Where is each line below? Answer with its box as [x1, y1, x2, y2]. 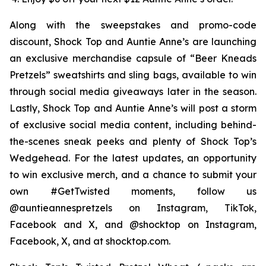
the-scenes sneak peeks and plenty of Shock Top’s [9, 135, 256, 147]
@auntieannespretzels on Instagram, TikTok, [9, 201, 256, 214]
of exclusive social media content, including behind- [9, 118, 256, 131]
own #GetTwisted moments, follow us [9, 185, 256, 197]
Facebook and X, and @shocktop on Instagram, [9, 218, 256, 230]
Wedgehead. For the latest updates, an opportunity [9, 151, 256, 164]
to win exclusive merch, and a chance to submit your [9, 168, 256, 180]
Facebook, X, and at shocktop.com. [9, 235, 170, 247]
